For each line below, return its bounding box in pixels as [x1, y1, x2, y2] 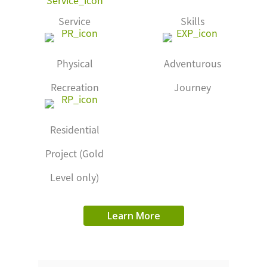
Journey [173, 80, 211, 95]
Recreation [50, 80, 99, 95]
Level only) [50, 170, 100, 185]
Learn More [107, 209, 160, 223]
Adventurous [163, 56, 221, 71]
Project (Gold [45, 146, 104, 161]
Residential [49, 122, 100, 137]
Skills [180, 14, 204, 29]
